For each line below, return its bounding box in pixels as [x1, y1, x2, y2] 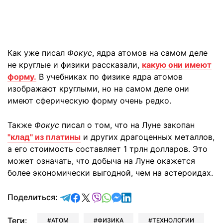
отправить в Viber [101, 191, 171, 202]
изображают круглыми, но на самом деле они [7, 83, 189, 94]
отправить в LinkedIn [131, 191, 213, 202]
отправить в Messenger [121, 191, 212, 202]
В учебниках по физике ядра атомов [36, 71, 183, 82]
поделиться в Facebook [80, 191, 172, 202]
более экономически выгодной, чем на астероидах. [7, 167, 213, 178]
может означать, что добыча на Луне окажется [7, 155, 195, 166]
